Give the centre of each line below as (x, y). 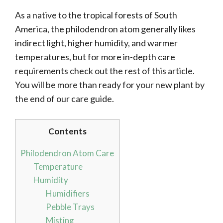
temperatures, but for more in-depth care (95, 57)
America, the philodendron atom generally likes (105, 29)
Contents (67, 131)
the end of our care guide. (65, 99)
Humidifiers (68, 194)
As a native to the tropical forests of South (96, 15)
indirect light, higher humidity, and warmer (96, 43)
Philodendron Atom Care (67, 153)
